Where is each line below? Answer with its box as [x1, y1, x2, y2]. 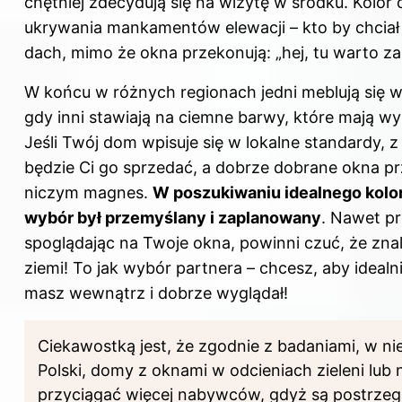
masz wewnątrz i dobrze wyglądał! [24, 283, 288, 302]
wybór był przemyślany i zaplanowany [24, 207, 321, 227]
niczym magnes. [24, 182, 153, 202]
